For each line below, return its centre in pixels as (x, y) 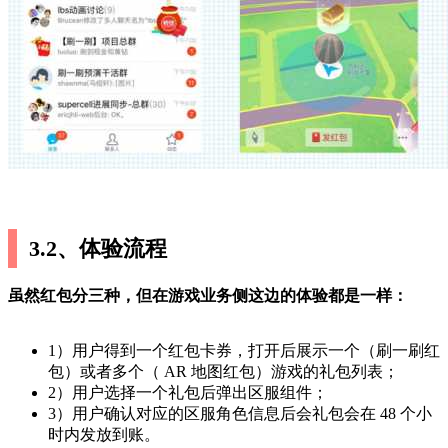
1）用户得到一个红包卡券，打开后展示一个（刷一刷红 (244, 350)
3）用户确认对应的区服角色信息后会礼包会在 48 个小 (240, 413)
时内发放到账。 (104, 434)
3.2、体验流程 (98, 248)
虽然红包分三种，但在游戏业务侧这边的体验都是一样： (208, 295)
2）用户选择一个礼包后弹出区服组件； (188, 392)
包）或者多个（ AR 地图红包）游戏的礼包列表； (223, 371)
